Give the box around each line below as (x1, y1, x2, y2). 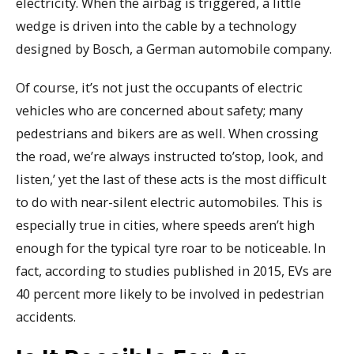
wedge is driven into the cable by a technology (16, 17, 296, 36)
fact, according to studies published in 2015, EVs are (16, 261, 332, 280)
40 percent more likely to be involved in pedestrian (16, 284, 324, 303)
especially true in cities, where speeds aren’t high (16, 215, 314, 234)
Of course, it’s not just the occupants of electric (16, 77, 303, 96)
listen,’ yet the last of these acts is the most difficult (16, 169, 326, 188)
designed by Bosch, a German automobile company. (16, 40, 332, 58)
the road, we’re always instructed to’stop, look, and (16, 146, 324, 165)
